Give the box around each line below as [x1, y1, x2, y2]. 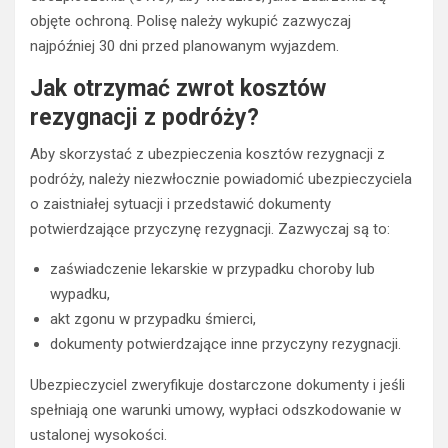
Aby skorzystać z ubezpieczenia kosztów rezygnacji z [30, 145, 385, 164]
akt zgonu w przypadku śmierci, [50, 310, 256, 329]
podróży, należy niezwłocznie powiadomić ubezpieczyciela [30, 170, 412, 189]
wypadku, [50, 285, 110, 304]
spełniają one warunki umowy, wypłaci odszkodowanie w [30, 401, 401, 420]
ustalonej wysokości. [30, 426, 167, 445]
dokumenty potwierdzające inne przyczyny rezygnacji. [50, 335, 401, 354]
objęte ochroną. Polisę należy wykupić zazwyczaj [30, 12, 351, 31]
